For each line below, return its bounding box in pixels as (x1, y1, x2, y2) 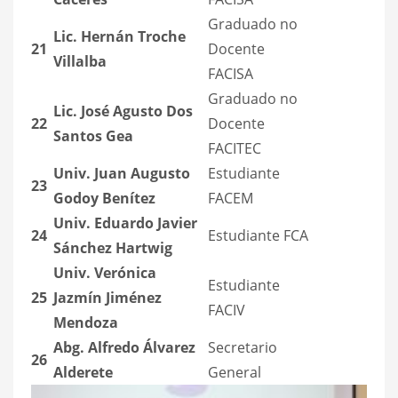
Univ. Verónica (53, 262, 156, 283)
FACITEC (208, 138, 261, 158)
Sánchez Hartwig (53, 237, 172, 258)
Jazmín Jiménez (53, 287, 162, 307)
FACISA (208, 63, 253, 84)
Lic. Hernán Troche (53, 26, 186, 46)
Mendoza (53, 312, 118, 332)
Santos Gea (53, 125, 133, 146)
